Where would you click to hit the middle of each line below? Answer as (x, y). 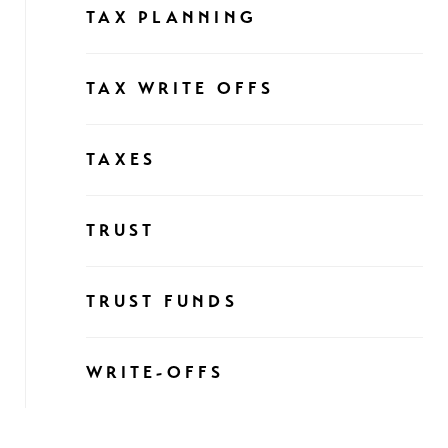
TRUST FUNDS (162, 301)
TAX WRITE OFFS (180, 88)
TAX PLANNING (171, 17)
